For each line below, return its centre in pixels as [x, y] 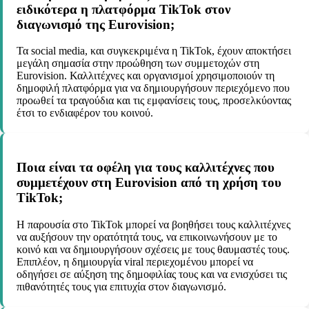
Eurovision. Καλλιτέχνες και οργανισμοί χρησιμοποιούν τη [146, 76]
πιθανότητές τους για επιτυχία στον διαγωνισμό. [121, 286]
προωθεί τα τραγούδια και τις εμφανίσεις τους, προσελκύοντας [154, 101]
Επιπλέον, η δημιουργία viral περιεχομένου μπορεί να [135, 261]
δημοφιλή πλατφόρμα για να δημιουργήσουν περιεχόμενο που [153, 88]
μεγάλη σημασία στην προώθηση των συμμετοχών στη [138, 63]
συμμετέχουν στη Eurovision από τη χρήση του [149, 183]
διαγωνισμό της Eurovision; [96, 24]
